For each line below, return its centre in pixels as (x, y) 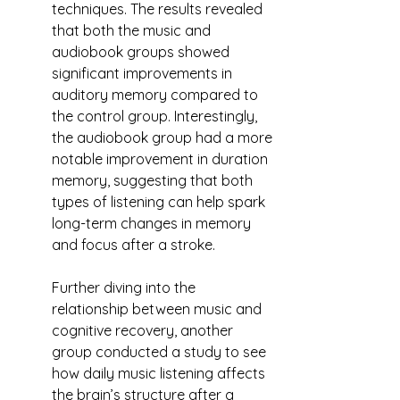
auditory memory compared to (157, 95)
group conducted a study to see (161, 352)
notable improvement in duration (162, 159)
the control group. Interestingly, (156, 116)
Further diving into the (125, 287)
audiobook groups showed (142, 52)
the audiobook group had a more (164, 137)
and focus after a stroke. (133, 245)
